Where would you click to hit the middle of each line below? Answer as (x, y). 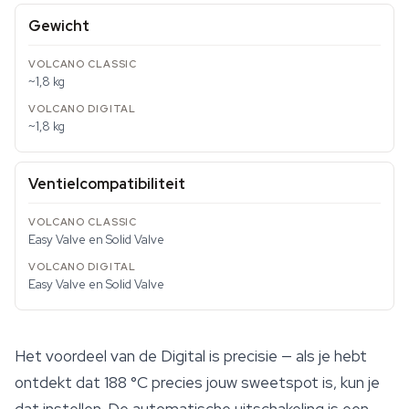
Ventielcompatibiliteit (107, 184)
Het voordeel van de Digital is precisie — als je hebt (191, 356)
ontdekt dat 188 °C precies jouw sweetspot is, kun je (197, 382)
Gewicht (59, 26)
